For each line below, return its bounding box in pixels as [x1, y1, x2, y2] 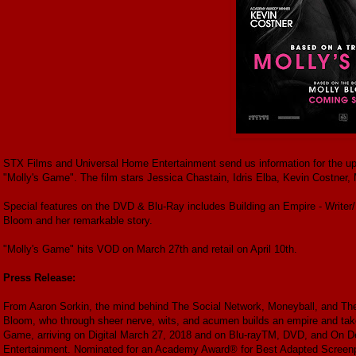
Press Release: [3, 271, 75, 284]
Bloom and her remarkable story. [3, 214, 153, 226]
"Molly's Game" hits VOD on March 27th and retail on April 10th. [3, 242, 297, 255]
